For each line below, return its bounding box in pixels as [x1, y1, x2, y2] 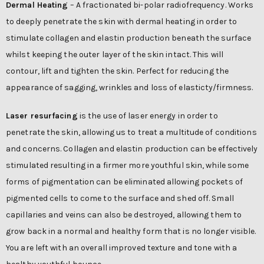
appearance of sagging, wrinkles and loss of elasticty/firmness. [6, 82, 253, 93]
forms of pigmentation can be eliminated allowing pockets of [6, 177, 243, 187]
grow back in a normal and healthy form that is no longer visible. [6, 226, 256, 236]
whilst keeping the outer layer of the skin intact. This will [6, 49, 224, 60]
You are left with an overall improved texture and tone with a [6, 243, 237, 253]
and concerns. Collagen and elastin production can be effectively [6, 144, 258, 154]
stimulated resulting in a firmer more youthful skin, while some [6, 160, 249, 170]
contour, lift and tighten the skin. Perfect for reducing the [6, 66, 229, 76]
